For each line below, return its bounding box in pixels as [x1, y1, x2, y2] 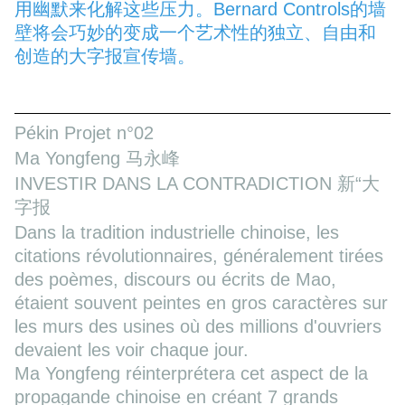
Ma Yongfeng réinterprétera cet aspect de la [14, 363, 368, 383]
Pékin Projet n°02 [14, 122, 154, 143]
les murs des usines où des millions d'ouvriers [14, 316, 381, 336]
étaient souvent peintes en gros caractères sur [14, 292, 388, 313]
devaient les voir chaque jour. [14, 339, 249, 360]
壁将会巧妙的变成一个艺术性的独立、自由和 [14, 22, 376, 42]
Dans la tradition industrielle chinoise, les [14, 221, 339, 242]
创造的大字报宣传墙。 [14, 45, 195, 66]
